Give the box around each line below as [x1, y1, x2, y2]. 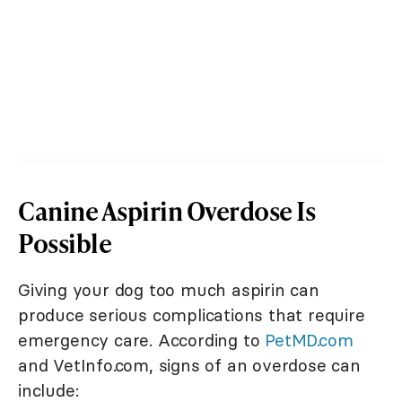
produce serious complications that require [18, 304, 365, 327]
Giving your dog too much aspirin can [18, 279, 319, 301]
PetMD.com [265, 329, 354, 352]
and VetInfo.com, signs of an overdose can [18, 354, 361, 377]
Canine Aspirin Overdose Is [18, 193, 315, 229]
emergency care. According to [18, 329, 266, 352]
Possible [18, 225, 111, 261]
